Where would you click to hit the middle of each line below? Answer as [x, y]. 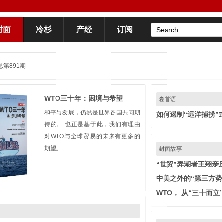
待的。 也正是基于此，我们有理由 [92, 124]
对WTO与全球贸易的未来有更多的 [92, 136]
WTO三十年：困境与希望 [83, 98]
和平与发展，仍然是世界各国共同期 [92, 112]
